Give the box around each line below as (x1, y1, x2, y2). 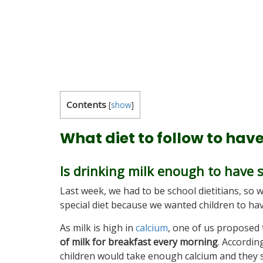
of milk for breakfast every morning (60, 235, 218, 248)
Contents (66, 99, 106, 110)
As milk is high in (60, 221, 136, 234)
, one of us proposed (168, 221, 262, 234)
